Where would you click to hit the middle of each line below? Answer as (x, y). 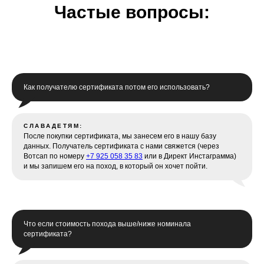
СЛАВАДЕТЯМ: (53, 126)
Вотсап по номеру (55, 156)
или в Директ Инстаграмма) (189, 156)
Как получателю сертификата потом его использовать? (117, 87)
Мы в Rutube (70, 55)
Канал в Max (69, 21)
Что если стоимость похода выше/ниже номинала (107, 224)
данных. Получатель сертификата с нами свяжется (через (121, 146)
